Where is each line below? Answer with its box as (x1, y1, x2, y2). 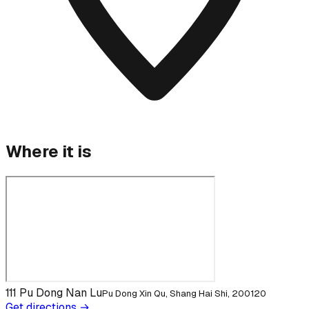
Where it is (6, 141, 92, 163)
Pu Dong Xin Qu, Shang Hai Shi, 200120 (102, 288, 266, 300)
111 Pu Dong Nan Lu (6, 286, 102, 301)
